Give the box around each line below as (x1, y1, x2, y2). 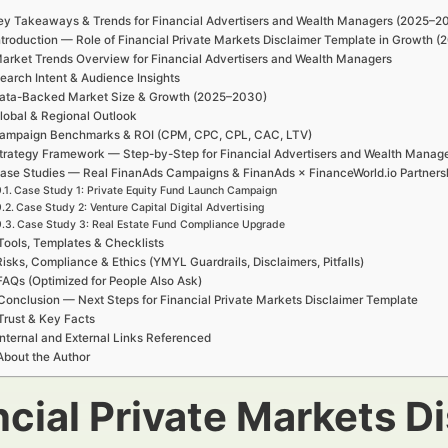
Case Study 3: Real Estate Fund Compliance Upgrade (16, 218, 285, 231)
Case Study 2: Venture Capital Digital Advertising (15, 201, 264, 214)
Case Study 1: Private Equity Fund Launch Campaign (13, 184, 277, 197)
